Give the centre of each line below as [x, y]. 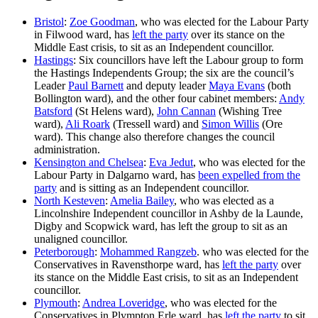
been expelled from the [249, 175]
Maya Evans [237, 85]
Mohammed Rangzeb [148, 251]
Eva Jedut [171, 162]
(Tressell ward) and [156, 124]
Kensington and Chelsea [89, 162]
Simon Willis [230, 124]
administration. [67, 149]
